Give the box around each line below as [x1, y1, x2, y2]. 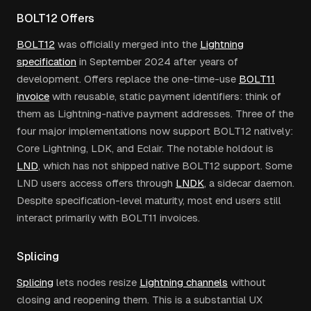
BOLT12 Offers [17, 12, 94, 25]
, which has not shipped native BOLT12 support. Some [38, 160, 292, 171]
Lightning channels [140, 276, 228, 288]
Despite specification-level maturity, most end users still [17, 194, 281, 206]
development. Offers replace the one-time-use [17, 73, 236, 85]
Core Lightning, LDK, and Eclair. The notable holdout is [17, 142, 274, 154]
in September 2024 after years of [76, 56, 238, 67]
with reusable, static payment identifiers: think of [49, 90, 281, 102]
